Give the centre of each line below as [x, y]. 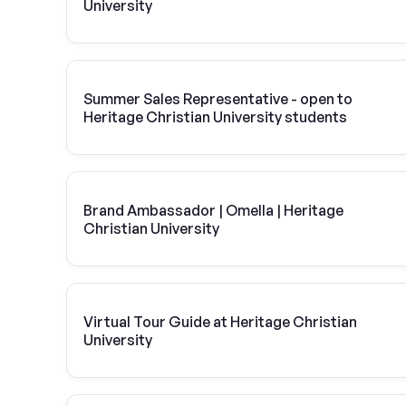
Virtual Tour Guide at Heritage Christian [220, 321]
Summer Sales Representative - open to [218, 98]
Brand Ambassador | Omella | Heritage [213, 210]
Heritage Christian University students [215, 116]
